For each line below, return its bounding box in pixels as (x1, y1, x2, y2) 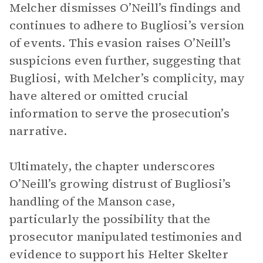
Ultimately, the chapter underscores (9, 158, 215, 174)
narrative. (9, 123, 68, 139)
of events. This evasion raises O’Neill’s (9, 35, 231, 51)
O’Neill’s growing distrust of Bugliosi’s (9, 176, 231, 192)
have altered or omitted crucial (9, 87, 188, 104)
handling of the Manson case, (9, 193, 176, 210)
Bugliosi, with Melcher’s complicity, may (9, 70, 245, 86)
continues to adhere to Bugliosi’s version (9, 17, 245, 33)
